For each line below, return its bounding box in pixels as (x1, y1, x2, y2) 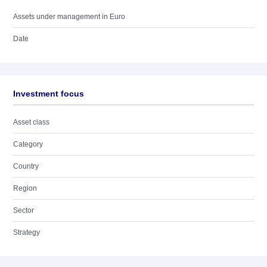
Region (13, 184, 37, 193)
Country (13, 162, 39, 170)
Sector (13, 206, 34, 215)
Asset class (13, 118, 49, 126)
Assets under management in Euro (13, 13, 125, 21)
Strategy (13, 228, 40, 237)
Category (13, 140, 43, 148)
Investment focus (13, 89, 84, 98)
